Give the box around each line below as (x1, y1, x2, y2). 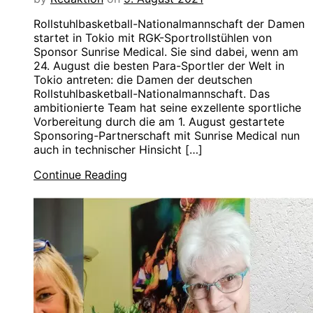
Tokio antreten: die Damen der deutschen (34, 73, 252, 87)
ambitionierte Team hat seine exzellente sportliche (34, 101, 301, 115)
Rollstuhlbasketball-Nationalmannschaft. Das (34, 87, 270, 101)
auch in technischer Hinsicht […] (34, 143, 203, 157)
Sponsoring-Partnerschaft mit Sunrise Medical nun (34, 129, 300, 143)
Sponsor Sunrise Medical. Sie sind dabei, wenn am (34, 45, 298, 59)
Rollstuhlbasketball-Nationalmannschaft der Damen (34, 17, 305, 31)
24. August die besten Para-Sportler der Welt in (34, 59, 284, 73)
